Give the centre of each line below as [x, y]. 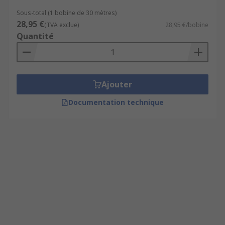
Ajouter [117, 84]
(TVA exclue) [62, 25]
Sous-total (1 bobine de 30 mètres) [67, 13]
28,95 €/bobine [187, 25]
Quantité [35, 36]
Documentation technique [116, 102]
